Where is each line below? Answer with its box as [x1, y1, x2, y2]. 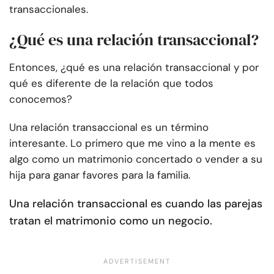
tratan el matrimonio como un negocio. [9, 213, 212, 229]
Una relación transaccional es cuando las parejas [9, 196, 262, 212]
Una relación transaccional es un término [9, 120, 209, 135]
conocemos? [9, 92, 72, 106]
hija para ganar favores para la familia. [9, 168, 190, 182]
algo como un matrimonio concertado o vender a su [9, 152, 262, 166]
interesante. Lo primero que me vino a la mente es [9, 136, 256, 150]
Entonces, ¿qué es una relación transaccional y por [9, 61, 259, 75]
